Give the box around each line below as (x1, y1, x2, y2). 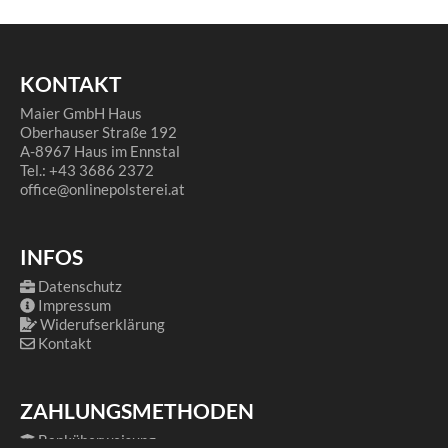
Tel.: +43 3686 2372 (20, 161, 154, 180)
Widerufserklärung (39, 315, 165, 334)
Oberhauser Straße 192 (20, 123, 177, 142)
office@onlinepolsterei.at (20, 180, 185, 199)
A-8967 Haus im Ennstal (20, 142, 180, 161)
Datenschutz (38, 277, 122, 296)
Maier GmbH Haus (20, 104, 142, 123)
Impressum (38, 296, 111, 315)
